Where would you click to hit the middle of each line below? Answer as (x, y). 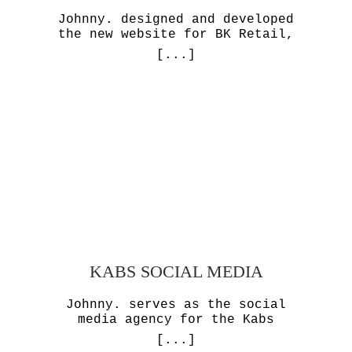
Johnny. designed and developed (176, 20)
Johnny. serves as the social (176, 305)
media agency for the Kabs (176, 320)
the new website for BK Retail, (176, 35)
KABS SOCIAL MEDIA (176, 271)
